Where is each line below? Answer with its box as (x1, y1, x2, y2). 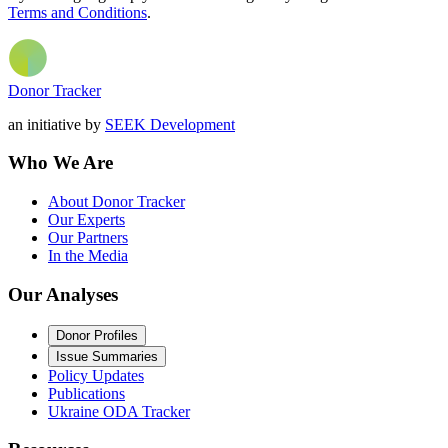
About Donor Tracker (48, 193, 185, 211)
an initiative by (8, 115, 105, 133)
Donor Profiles (56, 327, 138, 343)
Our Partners (48, 229, 128, 247)
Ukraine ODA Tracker (48, 402, 190, 420)
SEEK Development (105, 115, 235, 133)
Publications (48, 384, 125, 402)
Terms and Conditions (8, 3, 147, 21)
